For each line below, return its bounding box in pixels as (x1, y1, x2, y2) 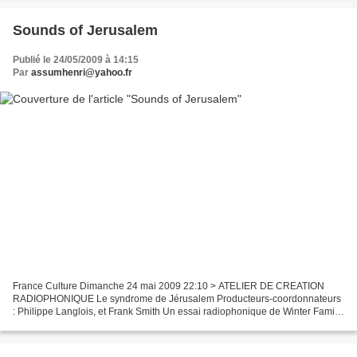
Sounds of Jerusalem (13, 22, 158, 39)
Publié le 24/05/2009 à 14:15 (13, 54, 139, 66)
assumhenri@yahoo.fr (31, 67, 132, 79)
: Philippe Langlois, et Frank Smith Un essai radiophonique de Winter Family (13, 305, 342, 317)
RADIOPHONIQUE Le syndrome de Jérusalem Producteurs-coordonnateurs (13, 292, 341, 304)
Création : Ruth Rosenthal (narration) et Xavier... (13, 318, 220, 330)
